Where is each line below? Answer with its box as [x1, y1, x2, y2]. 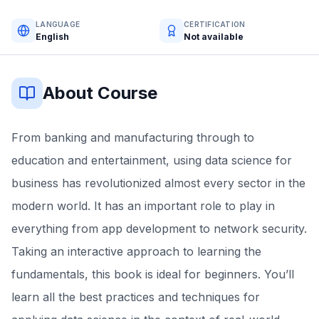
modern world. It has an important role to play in [11, 199, 275, 213]
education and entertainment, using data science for [11, 153, 292, 167]
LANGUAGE [36, 19, 80, 28]
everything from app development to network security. [11, 221, 307, 236]
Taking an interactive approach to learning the [11, 244, 261, 258]
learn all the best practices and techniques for [11, 290, 260, 304]
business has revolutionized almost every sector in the [11, 176, 305, 190]
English [36, 31, 69, 42]
